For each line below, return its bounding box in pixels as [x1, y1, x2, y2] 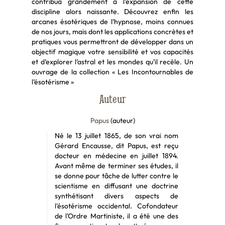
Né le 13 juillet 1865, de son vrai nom [54, 131, 179, 141]
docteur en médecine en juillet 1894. [54, 151, 179, 161]
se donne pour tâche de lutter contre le [54, 171, 179, 181]
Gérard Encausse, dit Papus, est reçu [54, 141, 179, 151]
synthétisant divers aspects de [54, 191, 179, 201]
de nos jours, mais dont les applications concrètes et [31, 27, 194, 37]
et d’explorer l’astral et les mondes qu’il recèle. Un [31, 57, 194, 67]
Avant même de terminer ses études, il [54, 161, 179, 171]
